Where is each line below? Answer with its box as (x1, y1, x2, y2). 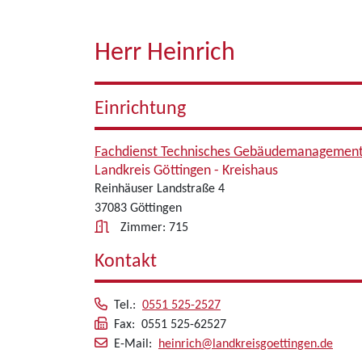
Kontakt (95, 252, 157, 271)
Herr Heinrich (95, 40, 235, 66)
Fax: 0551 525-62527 (114, 318, 226, 331)
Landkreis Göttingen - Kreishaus (95, 163, 278, 179)
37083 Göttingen (95, 202, 182, 215)
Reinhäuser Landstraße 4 (95, 183, 225, 196)
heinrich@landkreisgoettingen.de (158, 338, 333, 351)
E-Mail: (114, 338, 158, 351)
